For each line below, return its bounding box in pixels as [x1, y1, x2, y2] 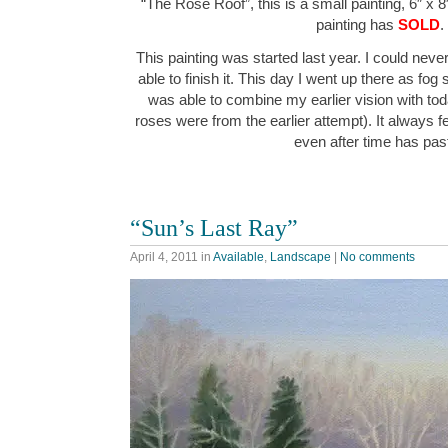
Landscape [270, 250, 331, 265]
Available [213, 250, 264, 265]
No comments [340, 250, 415, 265]
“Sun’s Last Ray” [130, 214, 298, 242]
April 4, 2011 [130, 250, 198, 265]
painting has [316, 16, 398, 34]
